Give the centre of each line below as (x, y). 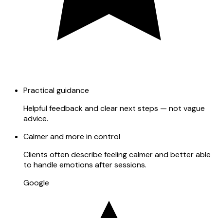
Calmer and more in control (72, 136)
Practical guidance (56, 90)
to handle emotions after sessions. (85, 164)
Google (36, 182)
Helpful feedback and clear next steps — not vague (114, 108)
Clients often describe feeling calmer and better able (117, 154)
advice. (36, 118)
